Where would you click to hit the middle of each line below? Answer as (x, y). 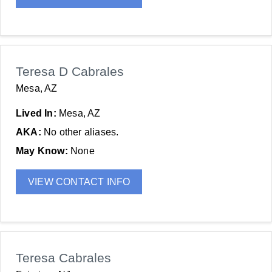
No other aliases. (81, 132)
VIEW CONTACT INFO (79, 182)
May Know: (43, 151)
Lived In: (37, 113)
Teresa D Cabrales (70, 71)
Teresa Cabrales (63, 258)
